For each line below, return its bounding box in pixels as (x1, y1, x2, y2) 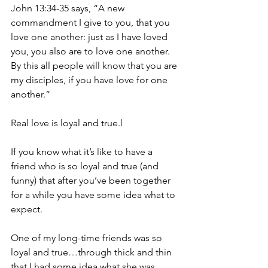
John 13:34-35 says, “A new (11, 2, 127, 14)
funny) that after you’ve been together (11, 175, 173, 186)
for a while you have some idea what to (11, 189, 178, 200)
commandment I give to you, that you (11, 17, 172, 28)
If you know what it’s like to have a (11, 146, 155, 157)
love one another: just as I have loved (11, 31, 170, 42)
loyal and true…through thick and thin (11, 246, 174, 258)
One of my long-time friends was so (11, 232, 165, 243)
